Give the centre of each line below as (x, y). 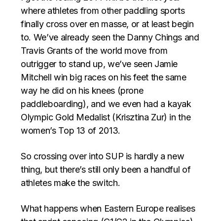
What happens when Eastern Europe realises (108, 208)
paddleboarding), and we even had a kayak (106, 104)
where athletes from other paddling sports (103, 10)
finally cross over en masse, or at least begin (107, 24)
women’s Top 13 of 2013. (71, 130)
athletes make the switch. (71, 183)
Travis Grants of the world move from (94, 50)
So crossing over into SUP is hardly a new (103, 156)
